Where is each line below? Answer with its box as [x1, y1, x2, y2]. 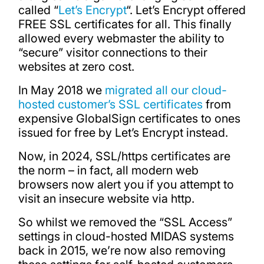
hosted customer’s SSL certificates [18, 97, 203, 111]
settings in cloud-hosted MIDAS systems [18, 229, 234, 243]
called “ [18, 3, 58, 18]
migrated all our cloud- [104, 82, 227, 97]
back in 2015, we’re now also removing [18, 243, 226, 258]
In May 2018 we [18, 82, 105, 97]
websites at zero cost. [18, 60, 134, 74]
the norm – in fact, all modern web [18, 163, 199, 177]
